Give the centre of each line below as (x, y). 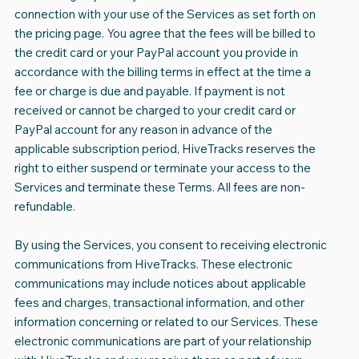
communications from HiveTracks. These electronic (153, 264)
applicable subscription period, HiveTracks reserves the (165, 149)
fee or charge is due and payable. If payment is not (149, 91)
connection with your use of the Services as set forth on (165, 14)
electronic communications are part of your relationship (163, 341)
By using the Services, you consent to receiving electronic (170, 245)
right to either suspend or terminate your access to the (162, 168)
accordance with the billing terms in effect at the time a (162, 72)
